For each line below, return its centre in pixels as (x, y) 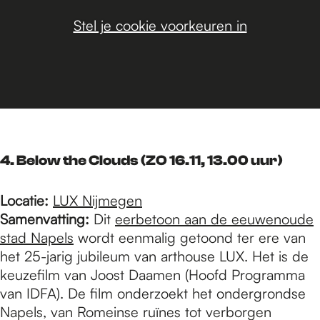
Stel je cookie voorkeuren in (160, 25)
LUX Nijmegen (97, 201)
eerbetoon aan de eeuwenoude (214, 219)
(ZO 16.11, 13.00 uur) (212, 161)
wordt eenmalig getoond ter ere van (190, 238)
